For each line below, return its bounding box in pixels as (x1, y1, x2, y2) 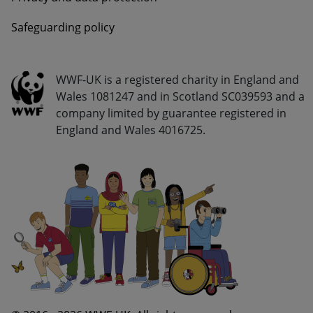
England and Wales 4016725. (56, 122, 205, 138)
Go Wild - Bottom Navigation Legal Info (10, 67, 233, 83)
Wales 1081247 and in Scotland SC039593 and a (56, 89, 305, 105)
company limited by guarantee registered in (56, 105, 286, 122)
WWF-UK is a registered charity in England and (56, 72, 299, 88)
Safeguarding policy (11, 20, 115, 36)
